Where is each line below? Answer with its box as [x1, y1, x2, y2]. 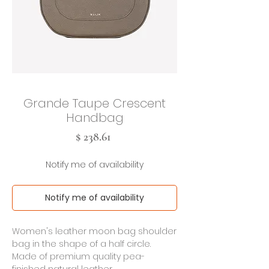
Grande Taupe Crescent [23, 95, 166, 112]
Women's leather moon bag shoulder [12, 225, 177, 237]
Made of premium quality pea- [12, 250, 145, 262]
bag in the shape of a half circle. [12, 238, 151, 250]
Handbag [65, 109, 124, 126]
